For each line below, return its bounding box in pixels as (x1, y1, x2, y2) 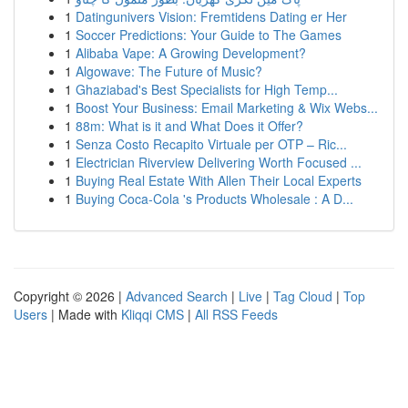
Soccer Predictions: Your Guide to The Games (76, 25, 342, 44)
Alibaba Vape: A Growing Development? (76, 44, 306, 62)
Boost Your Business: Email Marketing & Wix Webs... (76, 98, 378, 117)
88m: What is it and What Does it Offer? (76, 117, 303, 135)
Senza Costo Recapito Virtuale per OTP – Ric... (76, 135, 347, 153)
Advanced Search (126, 287, 228, 305)
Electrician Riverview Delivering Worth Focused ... (76, 153, 362, 171)
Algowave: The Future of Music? (76, 62, 262, 80)
